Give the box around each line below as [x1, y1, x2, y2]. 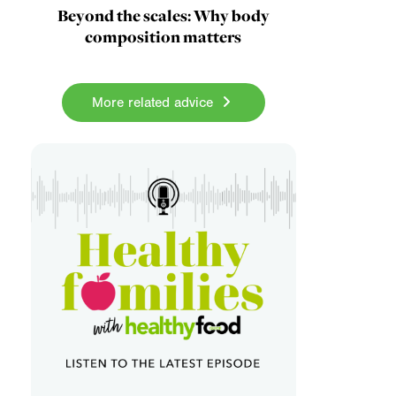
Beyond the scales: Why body [57, 4, 270, 27]
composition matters [85, 25, 242, 48]
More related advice [91, 94, 217, 110]
